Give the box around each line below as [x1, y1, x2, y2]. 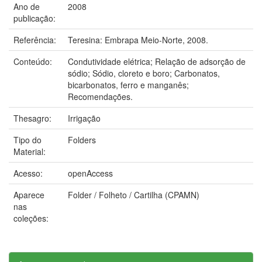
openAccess [68, 167, 113, 179]
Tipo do [13, 133, 42, 146]
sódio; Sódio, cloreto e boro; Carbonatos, [68, 67, 220, 79]
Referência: [13, 33, 58, 46]
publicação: [13, 12, 58, 24]
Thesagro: [13, 112, 54, 124]
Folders [68, 133, 96, 146]
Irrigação [68, 112, 101, 124]
